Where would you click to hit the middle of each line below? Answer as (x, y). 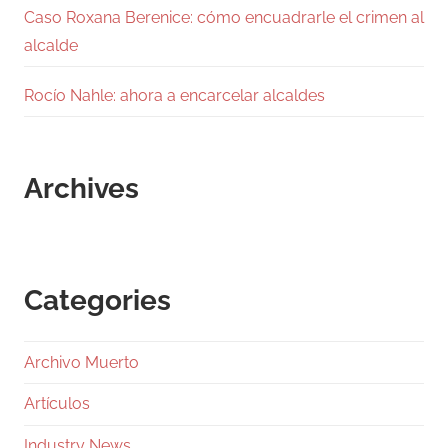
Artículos (57, 404)
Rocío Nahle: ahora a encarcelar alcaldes (174, 95)
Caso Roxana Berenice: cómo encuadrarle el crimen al (224, 18)
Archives (81, 189)
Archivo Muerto (81, 362)
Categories (97, 301)
